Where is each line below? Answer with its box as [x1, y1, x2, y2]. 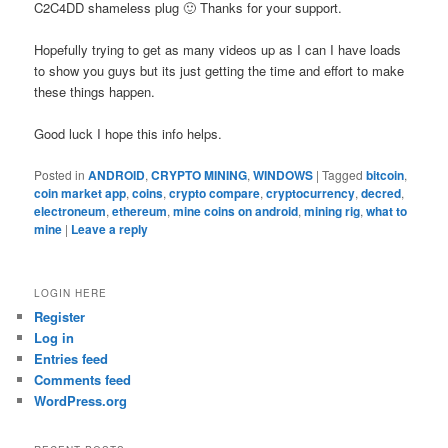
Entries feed [34, 348, 109, 368]
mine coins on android [173, 201, 299, 220]
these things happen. [34, 82, 156, 102]
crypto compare [169, 183, 261, 202]
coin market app [34, 183, 127, 202]
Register [34, 306, 86, 326]
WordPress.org [34, 390, 128, 410]
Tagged [322, 165, 364, 183]
